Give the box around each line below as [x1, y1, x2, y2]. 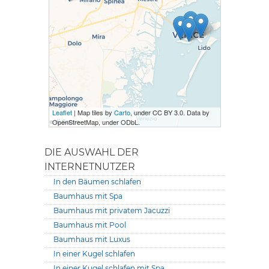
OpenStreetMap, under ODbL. [52, 117, 140, 127]
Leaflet [52, 107, 72, 118]
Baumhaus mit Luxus [53, 235, 130, 244]
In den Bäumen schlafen [53, 177, 141, 187]
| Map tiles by [71, 107, 114, 118]
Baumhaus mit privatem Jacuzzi [53, 206, 170, 216]
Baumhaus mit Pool [53, 220, 126, 230]
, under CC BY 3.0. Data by [130, 107, 210, 118]
